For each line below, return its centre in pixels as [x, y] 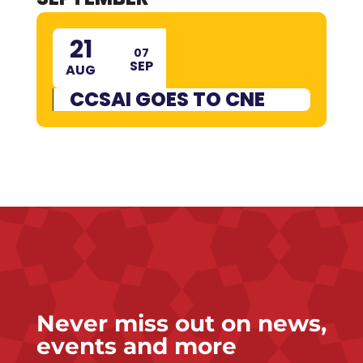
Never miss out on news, [181, 323]
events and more [136, 346]
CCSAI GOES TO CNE [167, 99]
